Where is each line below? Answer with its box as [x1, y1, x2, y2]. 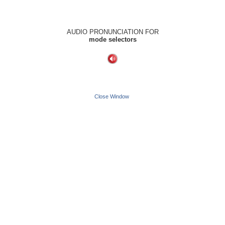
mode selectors [88, 36, 137, 43]
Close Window [94, 93, 129, 99]
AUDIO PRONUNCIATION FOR [66, 28, 159, 36]
